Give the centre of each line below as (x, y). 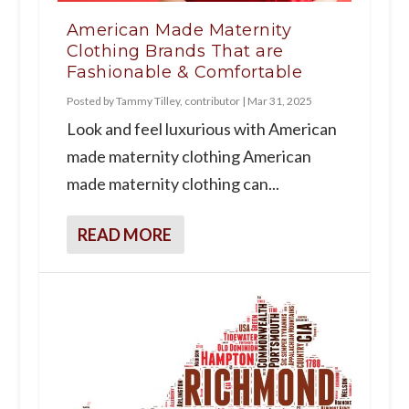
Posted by (91, 101)
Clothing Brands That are (175, 52)
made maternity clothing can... (173, 184)
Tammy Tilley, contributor (178, 101)
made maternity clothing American (189, 157)
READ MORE (124, 235)
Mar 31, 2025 (279, 101)
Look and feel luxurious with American (201, 129)
